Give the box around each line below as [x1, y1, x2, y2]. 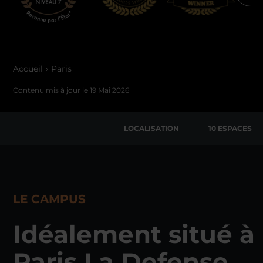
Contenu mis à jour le [13, 86, 90, 95]
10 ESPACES [208, 124, 252, 133]
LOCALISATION [124, 124, 179, 133]
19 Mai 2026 [90, 86, 129, 95]
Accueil [13, 63, 43, 74]
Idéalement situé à [13, 219, 255, 249]
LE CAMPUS [13, 192, 86, 206]
